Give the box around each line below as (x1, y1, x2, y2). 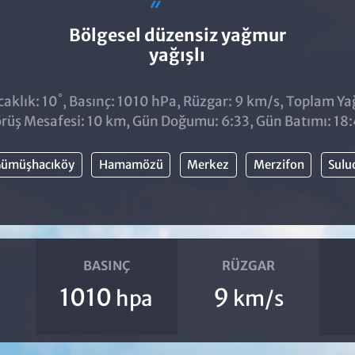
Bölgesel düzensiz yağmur (68, 25, 286, 46)
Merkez (187, 156, 230, 172)
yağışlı (149, 44, 206, 66)
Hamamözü (98, 156, 163, 172)
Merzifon (253, 156, 304, 172)
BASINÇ (82, 258, 130, 273)
